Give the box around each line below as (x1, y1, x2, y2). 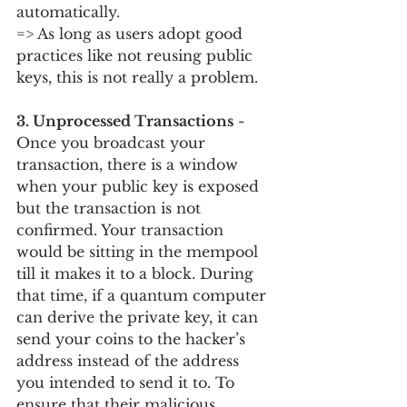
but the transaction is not (16, 198, 205, 217)
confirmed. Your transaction (16, 220, 228, 239)
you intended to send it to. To (16, 372, 239, 392)
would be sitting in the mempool (16, 242, 263, 261)
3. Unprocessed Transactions (16, 111, 233, 130)
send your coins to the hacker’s (16, 329, 250, 348)
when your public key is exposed (16, 176, 263, 195)
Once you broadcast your (16, 133, 210, 152)
